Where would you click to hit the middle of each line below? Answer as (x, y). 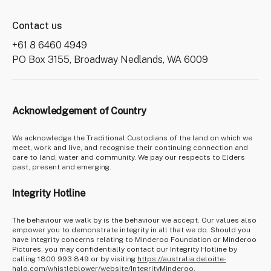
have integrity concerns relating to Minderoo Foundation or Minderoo (134, 240)
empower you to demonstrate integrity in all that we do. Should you (131, 230)
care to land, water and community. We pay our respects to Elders (129, 157)
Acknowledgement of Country (79, 111)
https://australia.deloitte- (182, 259)
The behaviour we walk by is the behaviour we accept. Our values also (134, 220)
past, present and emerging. (62, 167)
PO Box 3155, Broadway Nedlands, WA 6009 (110, 60)
